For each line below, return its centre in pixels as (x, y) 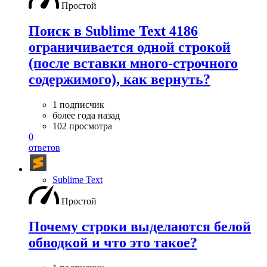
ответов (44, 148)
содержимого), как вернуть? (119, 80)
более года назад (86, 116)
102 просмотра (82, 126)
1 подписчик (78, 105)
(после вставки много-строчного (133, 63)
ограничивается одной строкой (130, 47)
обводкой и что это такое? (113, 243)
